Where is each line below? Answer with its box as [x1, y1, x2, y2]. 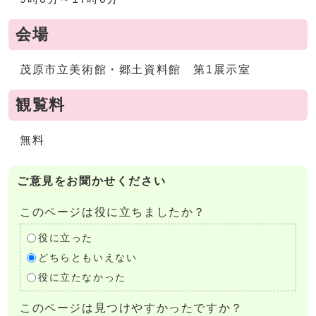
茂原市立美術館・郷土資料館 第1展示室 [20, 63, 251, 75]
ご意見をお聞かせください [17, 175, 166, 187]
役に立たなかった [37, 272, 126, 283]
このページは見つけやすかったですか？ [20, 301, 243, 314]
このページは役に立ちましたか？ [20, 206, 206, 218]
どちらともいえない [37, 252, 138, 263]
